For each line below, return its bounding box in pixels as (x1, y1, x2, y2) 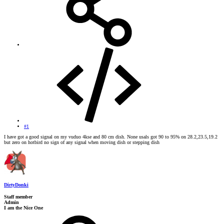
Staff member (4, 194, 32, 200)
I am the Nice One (4, 205, 43, 211)
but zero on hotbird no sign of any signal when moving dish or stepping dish (4, 139, 159, 145)
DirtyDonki (4, 182, 28, 188)
